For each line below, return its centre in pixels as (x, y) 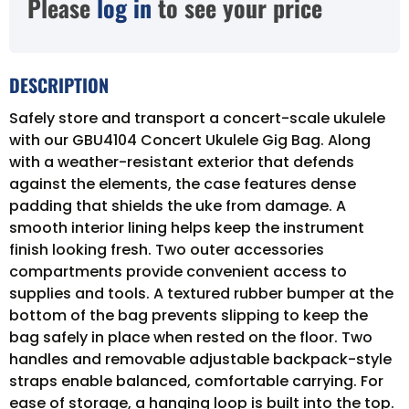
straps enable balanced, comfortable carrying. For (196, 381)
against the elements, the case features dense (183, 184)
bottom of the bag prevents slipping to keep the (189, 315)
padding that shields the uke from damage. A (178, 205)
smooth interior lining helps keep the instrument (187, 227)
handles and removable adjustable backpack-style (200, 359)
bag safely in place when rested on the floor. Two (191, 337)
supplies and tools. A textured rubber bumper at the (201, 293)
